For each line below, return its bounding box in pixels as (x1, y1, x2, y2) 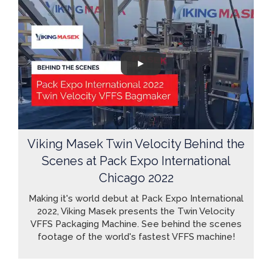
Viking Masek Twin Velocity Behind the (27, 136, 245, 151)
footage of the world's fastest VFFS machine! (37, 231, 235, 242)
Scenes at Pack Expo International (41, 153, 231, 168)
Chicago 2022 (98, 170, 174, 185)
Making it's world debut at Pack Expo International (29, 192, 243, 204)
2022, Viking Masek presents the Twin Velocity (37, 205, 235, 217)
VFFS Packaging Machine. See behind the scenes (30, 218, 242, 229)
